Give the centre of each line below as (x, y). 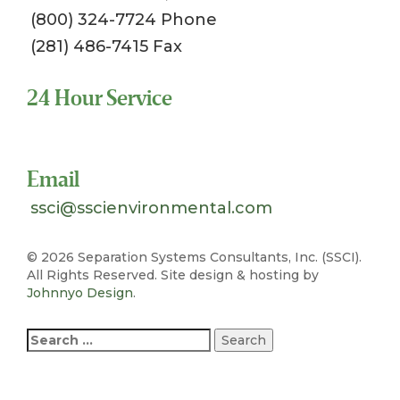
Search (50, 337)
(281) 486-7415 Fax (106, 46)
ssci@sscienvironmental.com (151, 208)
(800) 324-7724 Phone (124, 20)
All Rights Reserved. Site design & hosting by (173, 275)
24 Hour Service (100, 98)
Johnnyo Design (80, 293)
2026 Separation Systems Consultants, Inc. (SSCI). (201, 257)
